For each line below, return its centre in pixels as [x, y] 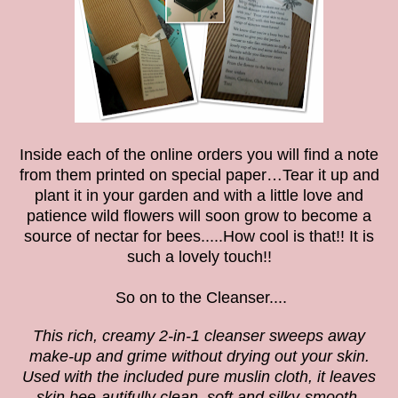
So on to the [159, 297]
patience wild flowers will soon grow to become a [199, 215]
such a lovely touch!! [199, 256]
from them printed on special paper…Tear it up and [199, 175]
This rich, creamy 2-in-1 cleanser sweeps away [199, 335]
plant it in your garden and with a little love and [199, 195]
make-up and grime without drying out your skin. [199, 356]
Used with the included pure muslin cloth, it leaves [199, 376]
